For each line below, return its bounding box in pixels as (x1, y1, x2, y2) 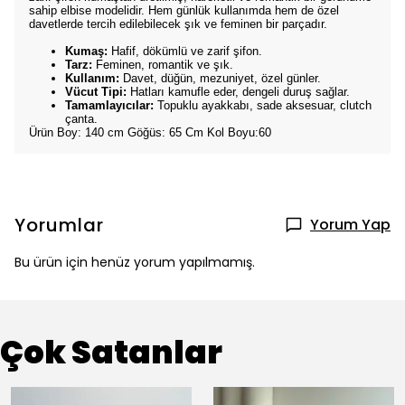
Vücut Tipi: (65, 85, 127, 99)
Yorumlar (14, 212, 104, 238)
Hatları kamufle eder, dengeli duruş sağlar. (127, 85, 350, 99)
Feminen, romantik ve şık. (92, 58, 233, 71)
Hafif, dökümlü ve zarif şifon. (108, 44, 262, 58)
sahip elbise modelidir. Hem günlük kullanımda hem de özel (29, 4, 339, 17)
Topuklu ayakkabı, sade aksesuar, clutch (154, 99, 372, 112)
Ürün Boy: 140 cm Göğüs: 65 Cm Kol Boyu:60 (29, 126, 271, 139)
